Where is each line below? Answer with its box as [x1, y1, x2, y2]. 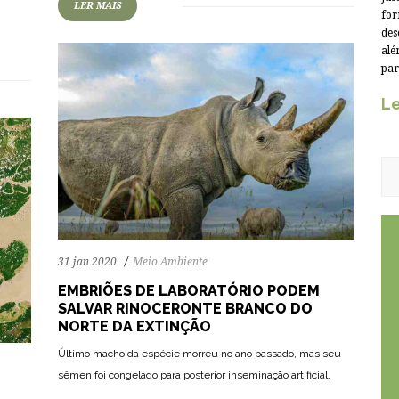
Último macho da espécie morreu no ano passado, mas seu [58, 347, 341, 361]
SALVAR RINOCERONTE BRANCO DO [58, 300, 313, 318]
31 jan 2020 [58, 256, 117, 269]
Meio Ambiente [133, 256, 208, 269]
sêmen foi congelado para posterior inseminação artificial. [58, 369, 330, 382]
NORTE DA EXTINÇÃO [58, 318, 211, 336]
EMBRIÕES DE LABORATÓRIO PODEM [58, 282, 320, 300]
